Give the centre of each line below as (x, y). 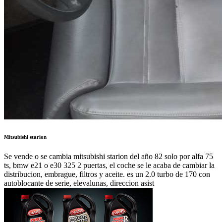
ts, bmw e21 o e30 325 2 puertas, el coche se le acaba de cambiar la (109, 165)
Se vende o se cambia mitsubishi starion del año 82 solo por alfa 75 (109, 156)
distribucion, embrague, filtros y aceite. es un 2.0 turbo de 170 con (107, 174)
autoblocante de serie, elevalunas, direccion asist (79, 183)
